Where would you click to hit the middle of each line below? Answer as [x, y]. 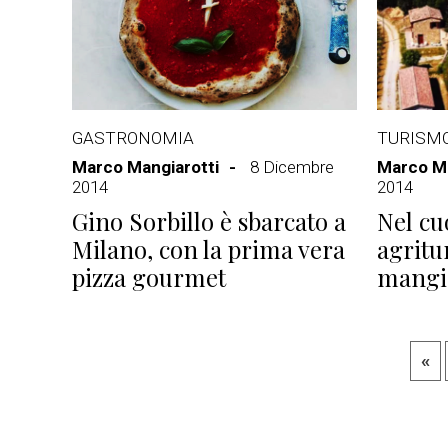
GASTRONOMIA [133, 138]
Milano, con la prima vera [208, 249]
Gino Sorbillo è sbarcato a [209, 221]
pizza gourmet [149, 277]
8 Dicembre [292, 167]
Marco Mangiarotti [145, 167]
